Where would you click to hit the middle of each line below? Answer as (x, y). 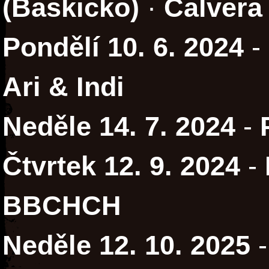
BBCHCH (62, 206)
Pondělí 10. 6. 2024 (123, 47)
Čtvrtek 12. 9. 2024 (121, 166)
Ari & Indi (63, 87)
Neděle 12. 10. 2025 (126, 246)
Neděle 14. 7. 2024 (119, 127)
